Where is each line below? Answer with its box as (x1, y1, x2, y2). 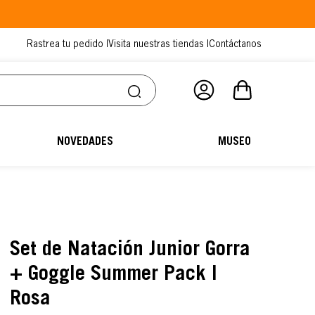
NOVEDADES (57, 136, 114, 148)
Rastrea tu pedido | (27, 40, 108, 50)
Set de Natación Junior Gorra (10, 240, 251, 261)
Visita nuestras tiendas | (108, 40, 209, 50)
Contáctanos (209, 40, 262, 50)
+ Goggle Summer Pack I (10, 264, 218, 285)
